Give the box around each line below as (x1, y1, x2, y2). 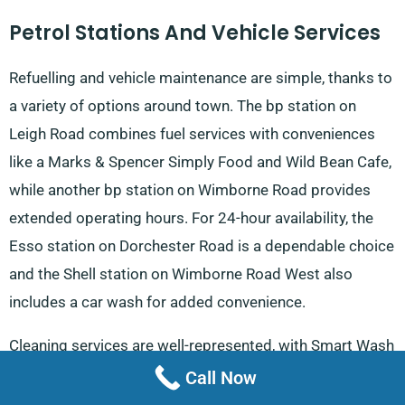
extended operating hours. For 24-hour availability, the (9, 209, 373, 228)
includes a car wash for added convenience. (9, 293, 306, 312)
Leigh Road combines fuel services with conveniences (9, 125, 375, 144)
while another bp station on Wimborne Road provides (9, 181, 371, 200)
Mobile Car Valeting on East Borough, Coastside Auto (9, 364, 372, 383)
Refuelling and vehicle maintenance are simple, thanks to (9, 69, 392, 88)
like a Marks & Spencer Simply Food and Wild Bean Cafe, (9, 153, 391, 172)
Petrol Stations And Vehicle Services (9, 19, 381, 48)
